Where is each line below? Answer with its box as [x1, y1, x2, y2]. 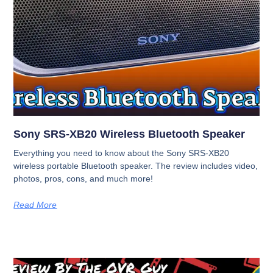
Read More [13, 199, 57, 210]
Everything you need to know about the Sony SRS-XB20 [13, 147, 230, 158]
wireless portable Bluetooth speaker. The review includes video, [13, 160, 258, 171]
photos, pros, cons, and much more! [13, 173, 154, 183]
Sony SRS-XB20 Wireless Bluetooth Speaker [13, 127, 246, 140]
